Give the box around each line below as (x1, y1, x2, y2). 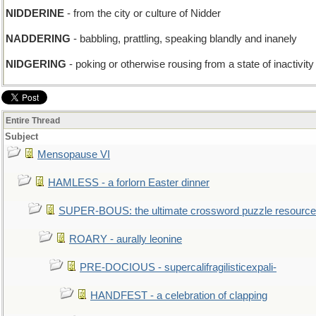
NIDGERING (6, 59, 66, 70)
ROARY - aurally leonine (69, 233, 182, 245)
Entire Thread (6, 116, 60, 126)
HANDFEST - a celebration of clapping (90, 290, 267, 301)
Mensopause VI (37, 149, 110, 160)
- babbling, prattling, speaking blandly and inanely (71, 33, 297, 44)
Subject (5, 131, 38, 142)
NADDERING (6, 33, 71, 44)
